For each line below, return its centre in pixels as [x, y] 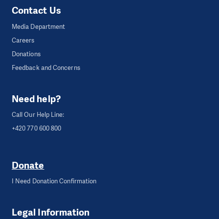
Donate [28, 165]
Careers [23, 40]
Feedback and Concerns [46, 67]
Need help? [36, 99]
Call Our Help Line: [38, 114]
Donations [26, 54]
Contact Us [36, 11]
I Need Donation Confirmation [54, 181]
